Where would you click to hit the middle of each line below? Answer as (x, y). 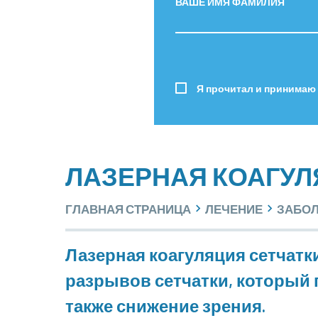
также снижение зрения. (165, 306)
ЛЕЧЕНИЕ (234, 208)
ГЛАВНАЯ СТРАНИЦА (128, 208)
